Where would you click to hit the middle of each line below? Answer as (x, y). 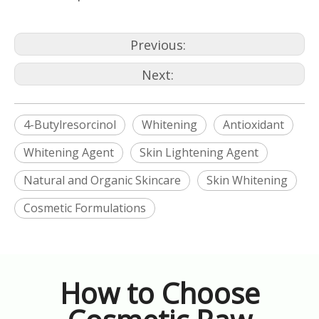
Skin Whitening (247, 180)
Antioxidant (253, 125)
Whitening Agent (69, 152)
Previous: (159, 45)
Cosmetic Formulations (85, 208)
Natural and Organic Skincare (102, 180)
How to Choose (159, 293)
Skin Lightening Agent (199, 152)
